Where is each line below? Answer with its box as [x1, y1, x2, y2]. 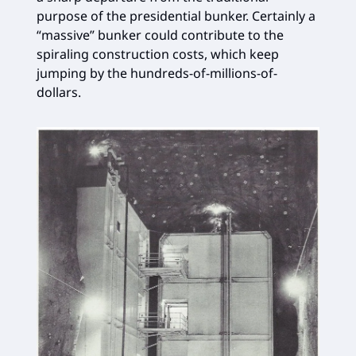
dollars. [37, 83, 81, 102]
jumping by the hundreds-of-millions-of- [37, 64, 277, 83]
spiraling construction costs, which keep [37, 45, 279, 64]
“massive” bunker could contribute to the [37, 26, 284, 44]
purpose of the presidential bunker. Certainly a [37, 7, 315, 25]
